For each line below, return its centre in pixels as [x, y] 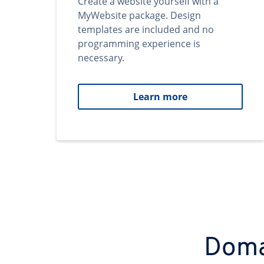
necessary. [101, 58]
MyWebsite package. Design [139, 15]
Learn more [160, 97]
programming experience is [139, 44]
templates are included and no [146, 29]
